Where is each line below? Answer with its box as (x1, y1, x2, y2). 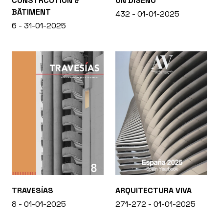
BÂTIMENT (12, 7, 51, 18)
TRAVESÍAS (12, 185, 53, 196)
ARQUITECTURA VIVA (115, 185, 192, 196)
